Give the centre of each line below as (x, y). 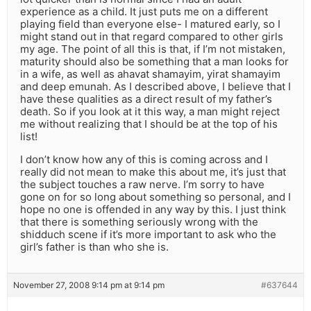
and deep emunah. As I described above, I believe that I (155, 87)
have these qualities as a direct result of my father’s (146, 99)
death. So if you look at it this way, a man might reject (150, 112)
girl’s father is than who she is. (94, 247)
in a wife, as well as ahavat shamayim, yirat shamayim (150, 74)
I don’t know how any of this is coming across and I (144, 160)
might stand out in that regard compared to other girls (152, 37)
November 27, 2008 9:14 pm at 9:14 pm (89, 285)
